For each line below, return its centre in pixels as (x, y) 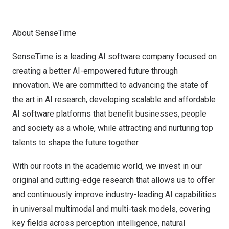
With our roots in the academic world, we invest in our (107, 166)
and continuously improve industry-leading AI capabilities (114, 194)
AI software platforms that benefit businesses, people (109, 114)
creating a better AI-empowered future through (95, 71)
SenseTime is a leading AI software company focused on (114, 56)
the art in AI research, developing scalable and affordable (114, 99)
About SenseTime (44, 33)
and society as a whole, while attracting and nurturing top (113, 128)
